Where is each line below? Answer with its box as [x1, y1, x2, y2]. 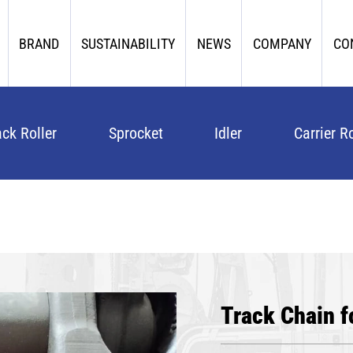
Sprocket [108, 122, 163, 143]
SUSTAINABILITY [80, 33, 175, 53]
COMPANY [252, 33, 311, 53]
